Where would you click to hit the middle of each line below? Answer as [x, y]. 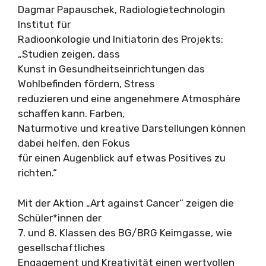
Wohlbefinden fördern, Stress [86, 84]
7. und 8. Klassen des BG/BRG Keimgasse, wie [125, 232]
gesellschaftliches [61, 247]
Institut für [44, 24]
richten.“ [37, 173]
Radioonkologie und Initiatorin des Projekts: [121, 39]
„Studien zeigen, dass [69, 54]
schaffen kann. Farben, [71, 113]
